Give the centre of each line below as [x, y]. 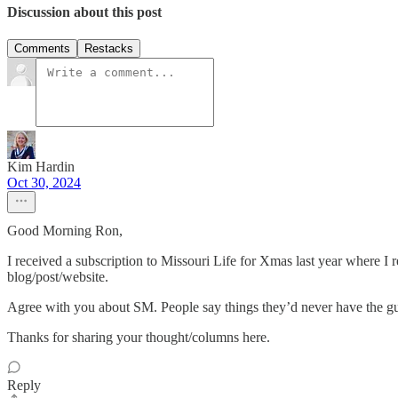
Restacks [109, 49]
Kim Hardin [41, 167]
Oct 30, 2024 [44, 183]
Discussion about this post [84, 12]
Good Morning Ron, [65, 231]
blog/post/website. [58, 277]
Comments [42, 49]
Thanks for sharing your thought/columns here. [139, 338]
